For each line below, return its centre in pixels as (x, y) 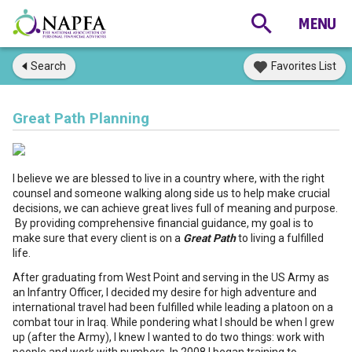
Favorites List (304, 66)
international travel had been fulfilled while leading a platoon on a (173, 307)
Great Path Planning (81, 118)
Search (48, 66)
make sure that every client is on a (98, 238)
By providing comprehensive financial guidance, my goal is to (163, 223)
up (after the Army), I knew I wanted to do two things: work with (169, 337)
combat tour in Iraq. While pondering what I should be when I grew (174, 322)
